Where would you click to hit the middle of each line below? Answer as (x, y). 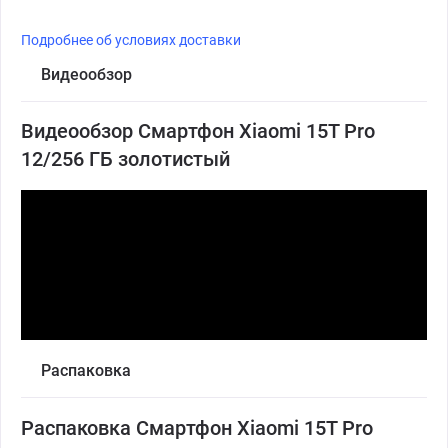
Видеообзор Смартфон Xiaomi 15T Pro (198, 131)
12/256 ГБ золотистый (125, 159)
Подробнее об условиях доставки (131, 39)
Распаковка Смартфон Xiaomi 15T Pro (197, 427)
